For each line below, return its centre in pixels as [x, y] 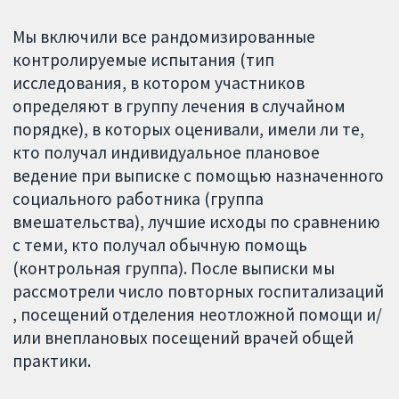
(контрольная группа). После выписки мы [174, 269]
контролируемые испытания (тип [144, 60]
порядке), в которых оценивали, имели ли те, [189, 130]
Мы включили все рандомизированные [164, 37]
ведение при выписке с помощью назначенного [199, 176]
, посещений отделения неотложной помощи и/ [198, 315]
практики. [52, 361]
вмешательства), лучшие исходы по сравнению [197, 222]
